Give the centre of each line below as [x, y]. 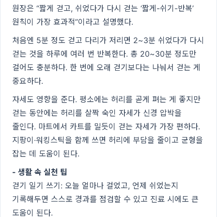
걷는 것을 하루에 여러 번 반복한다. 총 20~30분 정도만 [104, 54]
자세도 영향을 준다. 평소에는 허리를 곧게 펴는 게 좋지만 [106, 99]
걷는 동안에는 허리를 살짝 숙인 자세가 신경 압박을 [97, 113]
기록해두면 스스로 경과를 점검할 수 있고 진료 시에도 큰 [105, 199]
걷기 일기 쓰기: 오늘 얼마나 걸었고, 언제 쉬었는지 [95, 185]
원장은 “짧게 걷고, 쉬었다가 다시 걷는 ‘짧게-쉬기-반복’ [103, 8]
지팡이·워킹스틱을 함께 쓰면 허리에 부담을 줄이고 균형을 [108, 140]
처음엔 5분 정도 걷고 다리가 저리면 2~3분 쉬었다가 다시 [108, 40]
